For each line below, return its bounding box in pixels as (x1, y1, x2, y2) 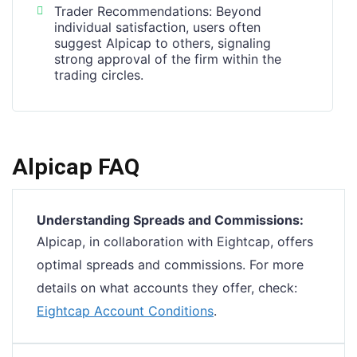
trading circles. (54, 66, 143, 83)
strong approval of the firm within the (54, 50, 281, 67)
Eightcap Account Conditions (37, 303, 214, 320)
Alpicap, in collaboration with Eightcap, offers (37, 233, 313, 250)
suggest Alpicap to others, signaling (54, 34, 271, 51)
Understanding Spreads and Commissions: (37, 212, 304, 229)
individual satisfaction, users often (54, 18, 261, 35)
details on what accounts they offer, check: (37, 280, 297, 296)
